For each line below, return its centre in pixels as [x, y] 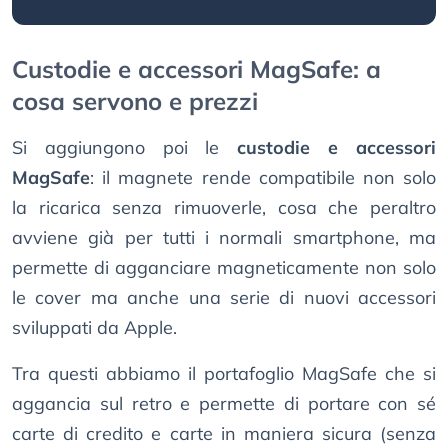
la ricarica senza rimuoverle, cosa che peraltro [224, 208]
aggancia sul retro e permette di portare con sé [224, 404]
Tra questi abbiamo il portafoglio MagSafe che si [224, 374]
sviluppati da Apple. [94, 328]
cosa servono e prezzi [135, 101]
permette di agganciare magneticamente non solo [224, 268]
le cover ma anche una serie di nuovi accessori [224, 298]
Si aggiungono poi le [125, 148]
